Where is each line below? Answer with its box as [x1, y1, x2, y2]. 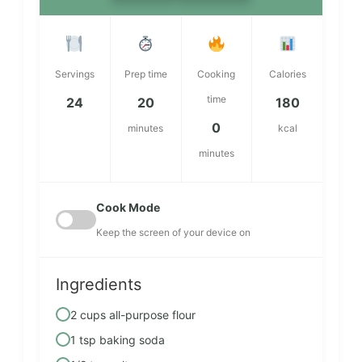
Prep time [124, 67, 167, 80]
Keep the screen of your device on [96, 225, 250, 238]
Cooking [197, 67, 236, 80]
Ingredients [56, 274, 141, 294]
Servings [54, 67, 95, 80]
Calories [268, 67, 306, 80]
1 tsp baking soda [70, 332, 165, 347]
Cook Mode [96, 200, 160, 214]
